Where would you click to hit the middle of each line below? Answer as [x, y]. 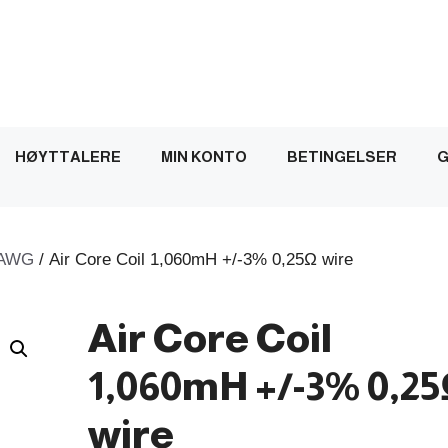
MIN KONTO [204, 156]
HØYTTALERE [68, 156]
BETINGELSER [342, 156]
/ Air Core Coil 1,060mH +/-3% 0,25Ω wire [193, 259]
